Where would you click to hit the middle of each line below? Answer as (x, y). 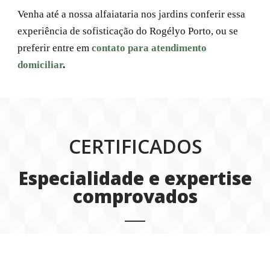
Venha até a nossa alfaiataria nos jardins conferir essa (131, 14)
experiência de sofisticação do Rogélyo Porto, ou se (128, 31)
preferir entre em (53, 48)
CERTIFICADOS (135, 146)
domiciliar (40, 64)
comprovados (135, 196)
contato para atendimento (148, 48)
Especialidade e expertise (135, 178)
